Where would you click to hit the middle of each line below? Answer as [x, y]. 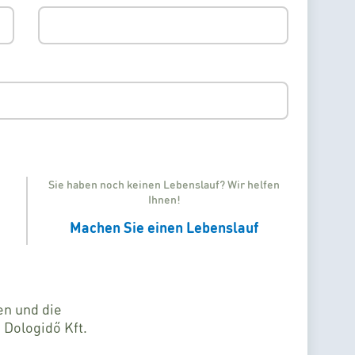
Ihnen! [164, 199]
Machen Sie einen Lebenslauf [164, 227]
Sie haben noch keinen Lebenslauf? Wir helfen [164, 184]
